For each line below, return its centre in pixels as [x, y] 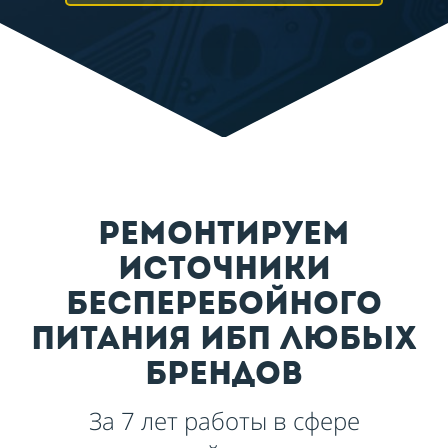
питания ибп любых [224, 341]
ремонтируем [224, 236]
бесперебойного [224, 306]
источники [224, 271]
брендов [224, 376]
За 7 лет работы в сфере [224, 421]
